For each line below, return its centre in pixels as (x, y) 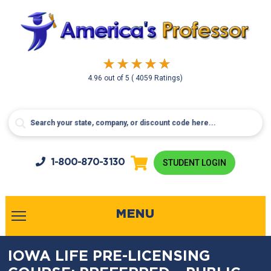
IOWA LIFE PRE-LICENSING (109, 256)
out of (115, 78)
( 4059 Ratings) (157, 78)
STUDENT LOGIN (195, 163)
